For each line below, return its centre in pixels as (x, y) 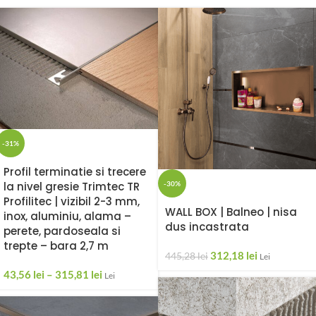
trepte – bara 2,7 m (56, 246)
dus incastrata (207, 227)
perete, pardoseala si (62, 231)
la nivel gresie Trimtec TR (72, 187)
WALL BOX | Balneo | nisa (231, 212)
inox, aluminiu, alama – (67, 217)
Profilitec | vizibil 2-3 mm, (72, 202)
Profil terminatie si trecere (75, 172)
